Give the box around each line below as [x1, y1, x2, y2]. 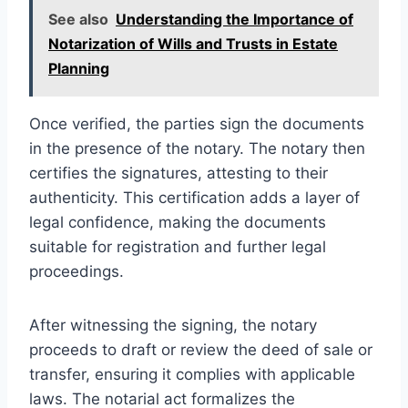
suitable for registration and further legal [29, 237, 326, 256]
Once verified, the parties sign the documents [29, 114, 364, 133]
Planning [48, 58, 109, 77]
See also [48, 9, 108, 28]
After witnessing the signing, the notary [29, 315, 317, 334]
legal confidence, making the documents [29, 212, 326, 231]
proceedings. [29, 261, 124, 280]
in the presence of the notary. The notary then [29, 138, 365, 158]
